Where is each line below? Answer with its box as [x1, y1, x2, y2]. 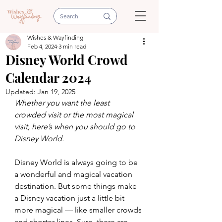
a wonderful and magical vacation [14, 169, 134, 179]
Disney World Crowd [5, 51, 128, 68]
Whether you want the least [14, 98, 111, 108]
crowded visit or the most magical [14, 110, 135, 119]
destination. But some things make [14, 181, 139, 191]
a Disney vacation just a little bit [14, 193, 126, 203]
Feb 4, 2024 [27, 43, 57, 50]
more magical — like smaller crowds [14, 205, 144, 215]
